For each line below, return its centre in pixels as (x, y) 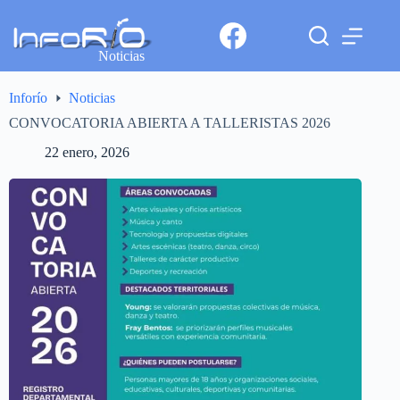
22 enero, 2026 (87, 153)
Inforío (28, 98)
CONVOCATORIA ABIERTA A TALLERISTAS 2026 (170, 123)
